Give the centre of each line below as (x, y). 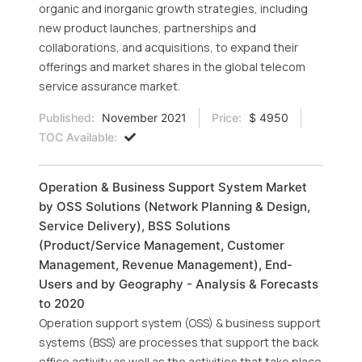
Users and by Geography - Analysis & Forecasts (179, 284)
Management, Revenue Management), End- (166, 265)
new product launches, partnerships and (147, 28)
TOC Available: (78, 137)
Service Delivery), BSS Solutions (135, 226)
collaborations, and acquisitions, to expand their (168, 47)
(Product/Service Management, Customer (162, 245)
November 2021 (143, 118)
